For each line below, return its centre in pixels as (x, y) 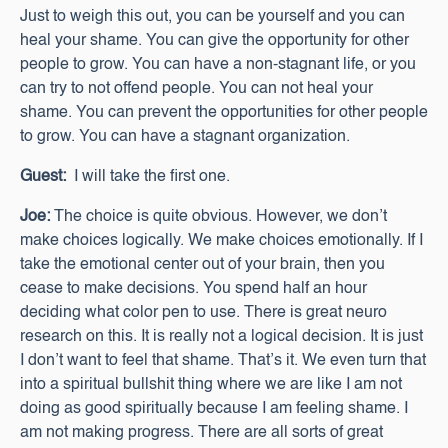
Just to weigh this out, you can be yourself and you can (212, 17)
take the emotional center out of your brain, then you (202, 265)
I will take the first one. (148, 177)
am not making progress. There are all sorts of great (201, 433)
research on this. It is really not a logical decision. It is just (221, 337)
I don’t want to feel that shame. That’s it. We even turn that (223, 361)
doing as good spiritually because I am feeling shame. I (214, 409)
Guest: (43, 177)
